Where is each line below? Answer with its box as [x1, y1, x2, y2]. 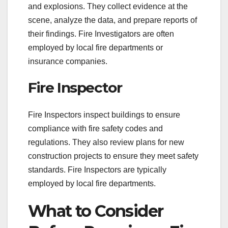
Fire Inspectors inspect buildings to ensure [28, 110, 180, 120]
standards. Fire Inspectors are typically [28, 165, 166, 175]
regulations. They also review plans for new [28, 138, 184, 147]
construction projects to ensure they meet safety [28, 152, 198, 161]
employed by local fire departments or [28, 43, 163, 52]
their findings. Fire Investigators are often [28, 29, 174, 38]
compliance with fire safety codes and [28, 124, 163, 133]
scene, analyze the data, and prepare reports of [28, 15, 197, 24]
